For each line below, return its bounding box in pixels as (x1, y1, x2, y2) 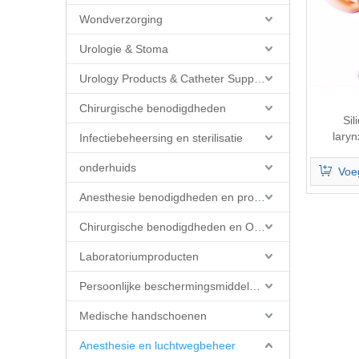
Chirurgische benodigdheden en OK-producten (254, 220, 265, 233)
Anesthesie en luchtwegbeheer (79, 339, 236, 352)
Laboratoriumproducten (79, 250, 199, 263)
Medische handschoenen (79, 309, 207, 322)
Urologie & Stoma (79, 42, 168, 55)
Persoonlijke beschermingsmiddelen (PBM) (249, 280, 260, 292)
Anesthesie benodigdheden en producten (254, 191, 265, 204)
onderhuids (79, 161, 136, 174)
